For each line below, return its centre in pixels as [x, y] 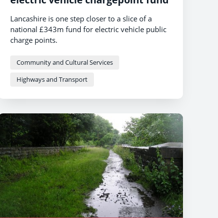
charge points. [34, 40]
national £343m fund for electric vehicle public [88, 29]
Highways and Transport [52, 79]
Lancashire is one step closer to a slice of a [81, 18]
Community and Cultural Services [65, 62]
